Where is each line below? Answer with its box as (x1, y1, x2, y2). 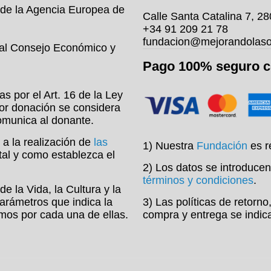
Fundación (197, 140, 247, 152)
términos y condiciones (143, 174, 253, 186)
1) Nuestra (143, 140, 197, 152)
